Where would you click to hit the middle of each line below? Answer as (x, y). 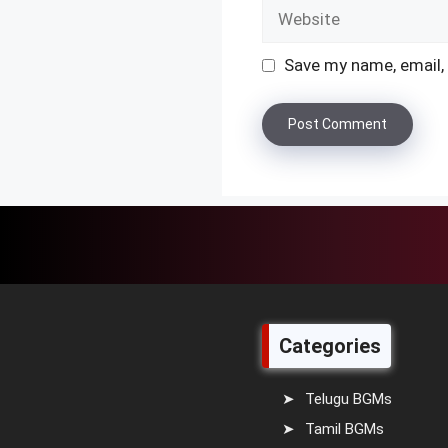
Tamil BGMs (344, 428)
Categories (330, 346)
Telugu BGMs (348, 399)
